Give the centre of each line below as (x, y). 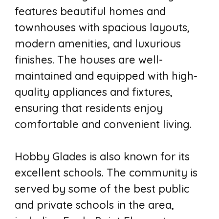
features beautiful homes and (90, 11)
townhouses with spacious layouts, (102, 28)
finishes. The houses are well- (89, 60)
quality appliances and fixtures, (94, 92)
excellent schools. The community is (106, 173)
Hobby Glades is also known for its (102, 157)
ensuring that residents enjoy (89, 108)
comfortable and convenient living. (103, 124)
